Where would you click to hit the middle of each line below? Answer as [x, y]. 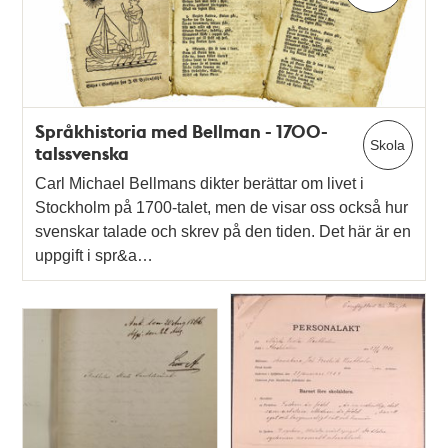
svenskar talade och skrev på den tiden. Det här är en [223, 231]
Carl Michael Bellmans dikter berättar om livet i [200, 183]
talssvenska [82, 152]
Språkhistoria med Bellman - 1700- [182, 130]
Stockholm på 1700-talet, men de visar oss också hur [222, 207]
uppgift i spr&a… [94, 255]
